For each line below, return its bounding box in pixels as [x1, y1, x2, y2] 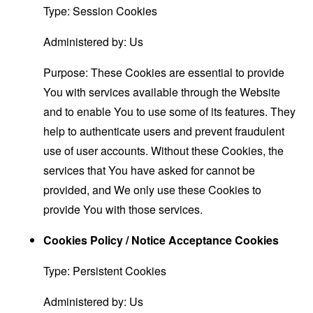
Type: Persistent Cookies [43, 263, 167, 279]
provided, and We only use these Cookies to [43, 182, 262, 198]
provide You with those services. [43, 201, 203, 218]
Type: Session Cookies [43, 3, 158, 20]
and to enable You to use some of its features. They [43, 103, 296, 120]
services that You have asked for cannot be [43, 162, 256, 179]
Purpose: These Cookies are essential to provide [43, 64, 285, 81]
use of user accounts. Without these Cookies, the [43, 143, 284, 159]
